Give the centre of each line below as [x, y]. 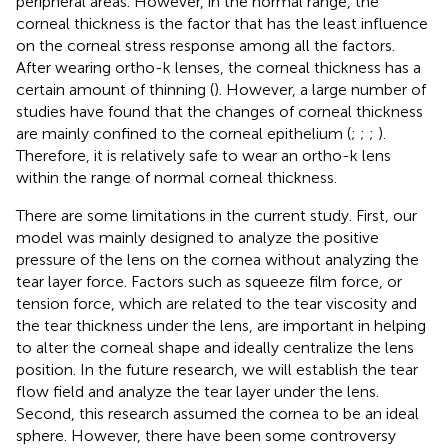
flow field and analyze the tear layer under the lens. [197, 391]
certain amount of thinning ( [115, 89]
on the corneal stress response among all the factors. [205, 45]
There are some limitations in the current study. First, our [216, 215]
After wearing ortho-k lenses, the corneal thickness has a [218, 67]
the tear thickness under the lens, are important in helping [221, 325]
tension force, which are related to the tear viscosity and [216, 303]
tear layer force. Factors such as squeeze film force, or [209, 281]
